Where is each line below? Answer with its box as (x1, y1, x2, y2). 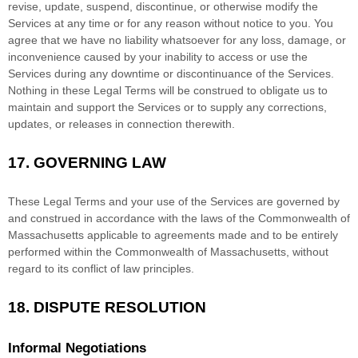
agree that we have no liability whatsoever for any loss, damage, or (8, 34, 346, 47)
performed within (8, 245, 93, 259)
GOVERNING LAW (34, 154, 166, 172)
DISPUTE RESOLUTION (34, 299, 206, 316)
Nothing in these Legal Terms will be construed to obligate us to (8, 84, 328, 97)
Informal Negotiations (8, 340, 146, 356)
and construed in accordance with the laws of (8, 212, 239, 225)
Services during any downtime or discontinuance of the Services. (8, 67, 334, 81)
